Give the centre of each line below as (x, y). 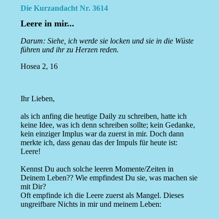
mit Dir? (33, 187)
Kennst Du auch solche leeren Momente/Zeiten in (97, 169)
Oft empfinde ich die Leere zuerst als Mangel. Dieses (102, 196)
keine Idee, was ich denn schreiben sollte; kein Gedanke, (108, 125)
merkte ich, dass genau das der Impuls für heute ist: (99, 143)
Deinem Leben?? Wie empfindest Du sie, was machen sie (109, 178)
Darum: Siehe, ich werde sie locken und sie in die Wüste (107, 41)
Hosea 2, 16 (39, 66)
